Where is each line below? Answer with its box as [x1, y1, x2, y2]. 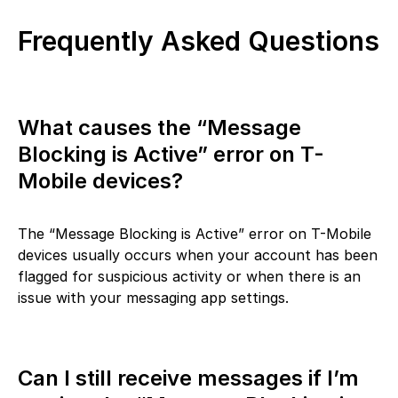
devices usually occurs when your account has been [18, 245, 378, 264]
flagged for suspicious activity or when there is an [18, 267, 361, 285]
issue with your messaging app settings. [18, 288, 289, 306]
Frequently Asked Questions [18, 24, 379, 57]
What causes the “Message [18, 114, 301, 140]
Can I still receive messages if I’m [18, 364, 359, 391]
